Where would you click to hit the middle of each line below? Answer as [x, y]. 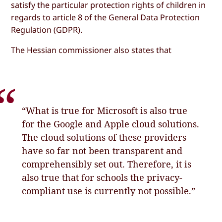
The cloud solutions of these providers [104, 137]
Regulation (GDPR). [47, 29]
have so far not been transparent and [102, 150]
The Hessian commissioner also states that [91, 50]
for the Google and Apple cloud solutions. [111, 124]
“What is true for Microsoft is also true [105, 110]
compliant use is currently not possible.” [109, 191]
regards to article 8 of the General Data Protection [106, 17]
